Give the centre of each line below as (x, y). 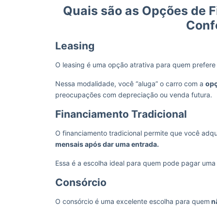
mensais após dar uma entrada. (108, 144)
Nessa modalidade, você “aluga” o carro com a (130, 84)
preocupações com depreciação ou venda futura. (134, 95)
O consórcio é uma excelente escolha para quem (132, 201)
